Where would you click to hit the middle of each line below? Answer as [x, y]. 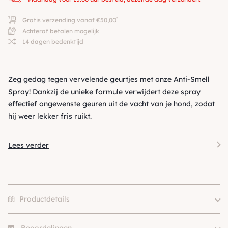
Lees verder [28, 145]
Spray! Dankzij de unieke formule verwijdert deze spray [104, 92]
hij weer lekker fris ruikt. [50, 116]
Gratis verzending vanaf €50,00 [68, 20]
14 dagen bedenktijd [52, 41]
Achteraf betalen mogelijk [60, 31]
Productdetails [45, 199]
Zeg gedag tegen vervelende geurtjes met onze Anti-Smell [109, 79]
